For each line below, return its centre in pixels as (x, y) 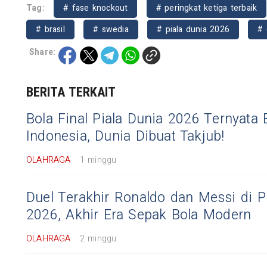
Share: (43, 52)
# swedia (111, 30)
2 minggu (98, 239)
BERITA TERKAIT (71, 92)
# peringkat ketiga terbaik (207, 8)
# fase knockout (96, 8)
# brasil (50, 30)
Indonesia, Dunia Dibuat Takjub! (125, 137)
